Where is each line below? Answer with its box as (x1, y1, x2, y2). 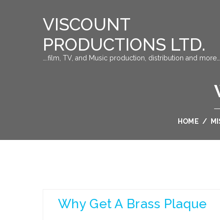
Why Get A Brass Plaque (58, 196, 207, 211)
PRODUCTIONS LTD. (43, 34, 205, 55)
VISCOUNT (43, 14, 130, 34)
